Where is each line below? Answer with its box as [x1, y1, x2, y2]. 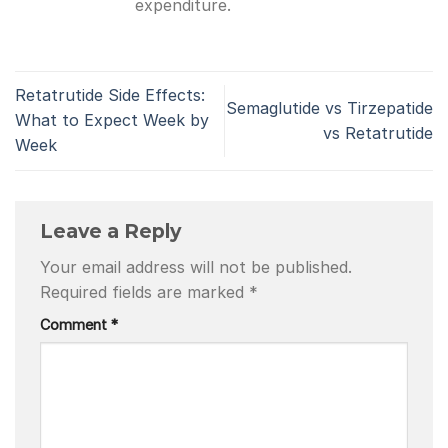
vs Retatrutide [323, 122, 433, 143]
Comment [40, 316, 111, 334]
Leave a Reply [40, 218, 186, 243]
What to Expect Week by [15, 110, 209, 131]
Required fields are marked [40, 282, 249, 303]
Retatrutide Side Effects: [15, 85, 205, 106]
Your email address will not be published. [40, 257, 352, 278]
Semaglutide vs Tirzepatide [226, 97, 433, 118]
